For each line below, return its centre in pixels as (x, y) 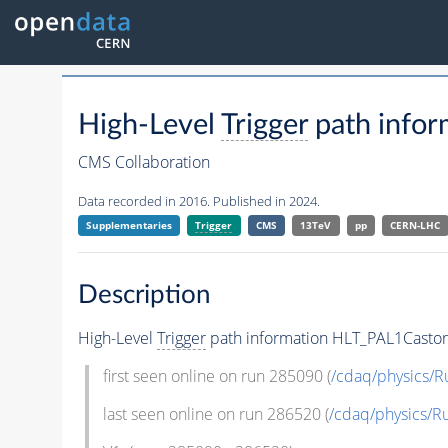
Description (144, 294)
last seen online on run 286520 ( (215, 413)
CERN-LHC (415, 225)
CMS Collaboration (143, 162)
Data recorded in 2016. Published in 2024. (198, 201)
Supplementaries (128, 225)
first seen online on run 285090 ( (216, 375)
